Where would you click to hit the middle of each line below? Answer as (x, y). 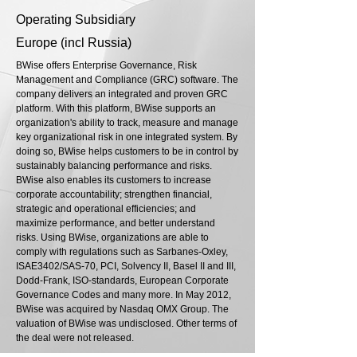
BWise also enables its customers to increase (114, 180)
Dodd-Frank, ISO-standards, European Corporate (122, 281)
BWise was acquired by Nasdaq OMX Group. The (122, 310)
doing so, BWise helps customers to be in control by (127, 152)
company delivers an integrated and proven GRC (122, 94)
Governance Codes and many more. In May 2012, (124, 295)
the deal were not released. (75, 338)
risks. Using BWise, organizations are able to (112, 238)
